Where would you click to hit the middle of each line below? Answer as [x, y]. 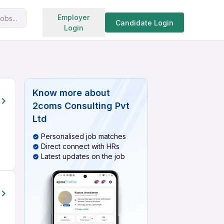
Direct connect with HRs [80, 146]
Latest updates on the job [83, 156]
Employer [74, 17]
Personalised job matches [83, 136]
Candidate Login [144, 22]
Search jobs [100, 16]
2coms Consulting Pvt [81, 106]
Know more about [71, 93]
